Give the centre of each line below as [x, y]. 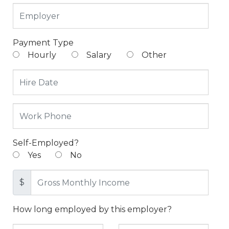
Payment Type [43, 43]
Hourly [41, 55]
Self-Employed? [46, 143]
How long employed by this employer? [92, 210]
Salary [98, 55]
